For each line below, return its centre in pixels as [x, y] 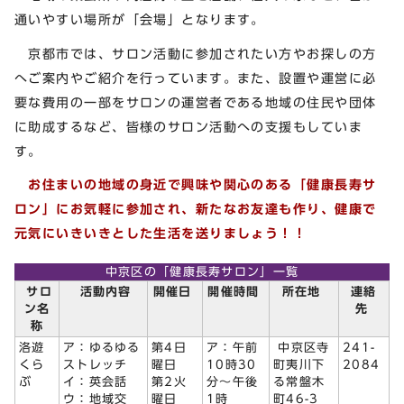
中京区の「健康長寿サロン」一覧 [202, 272]
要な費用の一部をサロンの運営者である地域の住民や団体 [196, 102]
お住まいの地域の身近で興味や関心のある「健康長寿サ [202, 185]
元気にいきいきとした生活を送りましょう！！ [161, 234]
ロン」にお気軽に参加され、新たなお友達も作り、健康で [196, 209]
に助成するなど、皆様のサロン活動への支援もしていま [188, 126]
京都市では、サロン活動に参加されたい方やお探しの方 [196, 53]
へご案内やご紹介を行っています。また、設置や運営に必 [196, 78]
